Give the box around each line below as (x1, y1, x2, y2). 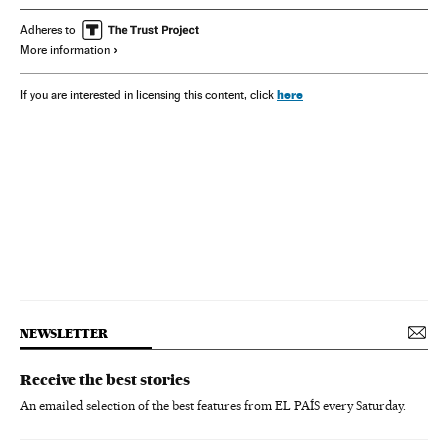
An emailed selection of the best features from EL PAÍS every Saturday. (20, 397, 406, 413)
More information (20, 42, 110, 57)
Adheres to (20, 22, 76, 37)
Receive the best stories (20, 370, 190, 389)
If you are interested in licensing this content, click (20, 87, 277, 102)
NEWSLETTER (20, 325, 108, 341)
